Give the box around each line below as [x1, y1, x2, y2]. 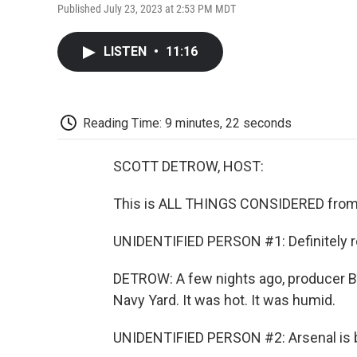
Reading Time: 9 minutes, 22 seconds [83, 115, 292, 131]
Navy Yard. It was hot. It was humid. [113, 292, 335, 309]
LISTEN [104, 43, 150, 59]
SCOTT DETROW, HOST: [113, 158, 264, 175]
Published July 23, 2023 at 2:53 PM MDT [57, 2, 236, 15]
